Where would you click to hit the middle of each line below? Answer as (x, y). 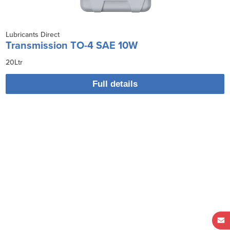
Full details (115, 84)
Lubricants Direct (33, 34)
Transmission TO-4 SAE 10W (72, 45)
